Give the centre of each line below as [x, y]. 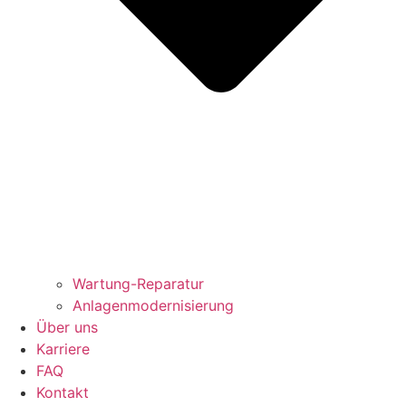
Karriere [63, 349]
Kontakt [63, 393]
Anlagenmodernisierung [153, 306]
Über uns [67, 328]
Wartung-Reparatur [138, 284]
